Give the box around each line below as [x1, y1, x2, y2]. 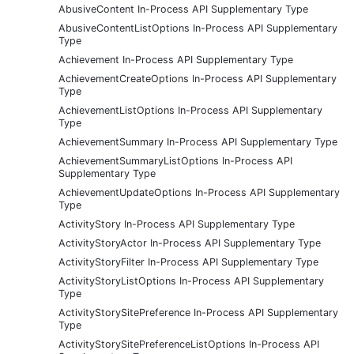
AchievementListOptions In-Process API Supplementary [58, 104, 322, 116]
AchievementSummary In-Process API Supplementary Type [58, 135, 337, 148]
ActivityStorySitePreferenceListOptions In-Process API [58, 337, 319, 350]
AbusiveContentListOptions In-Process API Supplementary [58, 21, 337, 34]
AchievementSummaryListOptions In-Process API [58, 154, 292, 167]
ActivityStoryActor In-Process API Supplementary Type [58, 236, 321, 249]
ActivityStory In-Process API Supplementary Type [58, 217, 295, 230]
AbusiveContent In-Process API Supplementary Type [58, 2, 308, 15]
